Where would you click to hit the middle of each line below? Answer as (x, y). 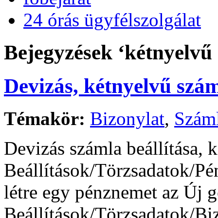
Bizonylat (127, 118)
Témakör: (45, 118)
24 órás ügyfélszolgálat (112, 19)
